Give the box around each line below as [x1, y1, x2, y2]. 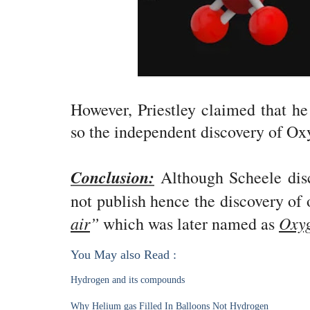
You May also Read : [71, 248, 176, 262]
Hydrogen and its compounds [71, 275, 185, 285]
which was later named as [103, 212, 279, 235]
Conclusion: [71, 165, 154, 189]
